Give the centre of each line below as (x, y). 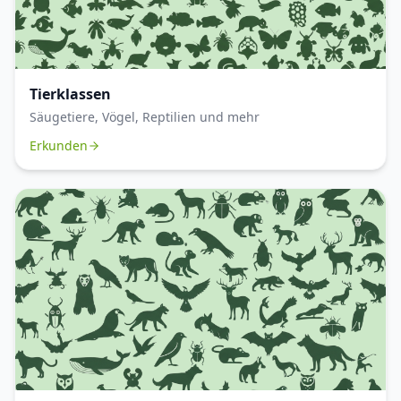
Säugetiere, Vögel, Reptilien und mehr (145, 116)
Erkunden (59, 145)
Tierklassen (70, 94)
